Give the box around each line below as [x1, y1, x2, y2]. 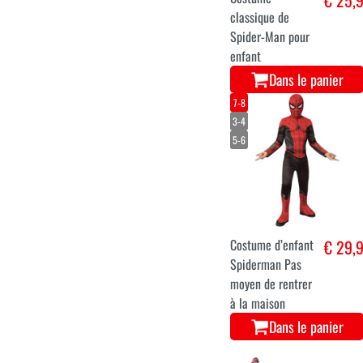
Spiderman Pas [230, 254, 302, 274]
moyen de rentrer [230, 273, 313, 293]
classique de [230, 7, 290, 28]
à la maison [230, 293, 286, 313]
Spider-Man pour [230, 27, 310, 47]
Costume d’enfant [230, 234, 314, 254]
